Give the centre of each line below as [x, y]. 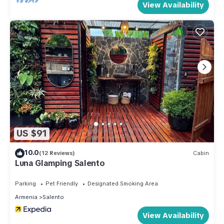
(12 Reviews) [57, 153]
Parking [25, 183]
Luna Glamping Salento [60, 163]
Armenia [26, 197]
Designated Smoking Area [123, 183]
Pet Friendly [62, 183]
